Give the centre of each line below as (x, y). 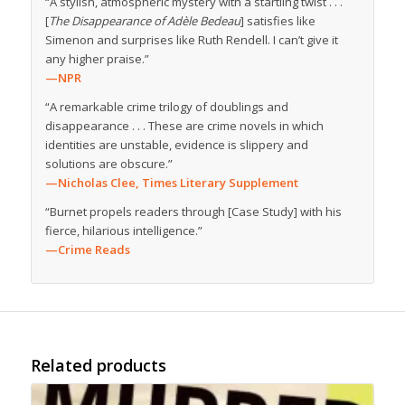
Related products (98, 365)
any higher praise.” (97, 58)
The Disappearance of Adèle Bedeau (144, 20)
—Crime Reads (87, 249)
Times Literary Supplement (220, 182)
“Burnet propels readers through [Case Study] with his (193, 211)
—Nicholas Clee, (93, 182)
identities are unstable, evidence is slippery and (176, 144)
